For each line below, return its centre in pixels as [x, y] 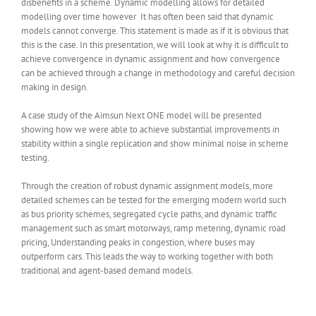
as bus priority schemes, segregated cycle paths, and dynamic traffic [149, 214]
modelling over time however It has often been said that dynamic [147, 17]
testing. [35, 158]
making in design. [55, 87]
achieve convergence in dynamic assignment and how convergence [151, 59]
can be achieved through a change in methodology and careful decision [158, 73]
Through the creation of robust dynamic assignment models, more [147, 186]
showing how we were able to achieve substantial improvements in [150, 129]
